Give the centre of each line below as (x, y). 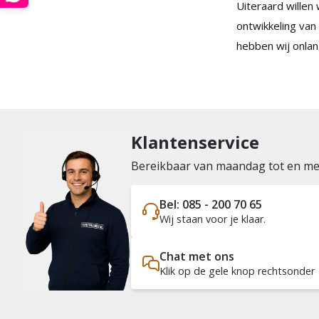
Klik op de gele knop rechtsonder (237, 271)
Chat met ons (197, 256)
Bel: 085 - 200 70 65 (210, 204)
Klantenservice (195, 142)
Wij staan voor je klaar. (212, 219)
